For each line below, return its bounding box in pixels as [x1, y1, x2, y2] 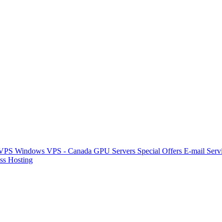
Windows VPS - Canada [15, 147, 94, 156]
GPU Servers [94, 147, 137, 156]
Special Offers [137, 147, 184, 156]
